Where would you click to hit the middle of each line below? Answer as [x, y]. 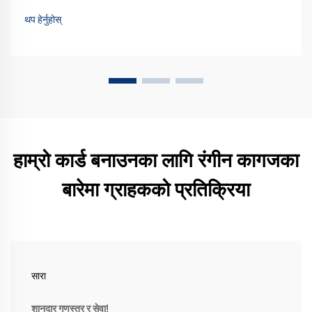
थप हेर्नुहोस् [43, 20]
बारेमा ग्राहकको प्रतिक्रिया [156, 190]
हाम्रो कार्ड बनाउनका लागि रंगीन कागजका [156, 161]
